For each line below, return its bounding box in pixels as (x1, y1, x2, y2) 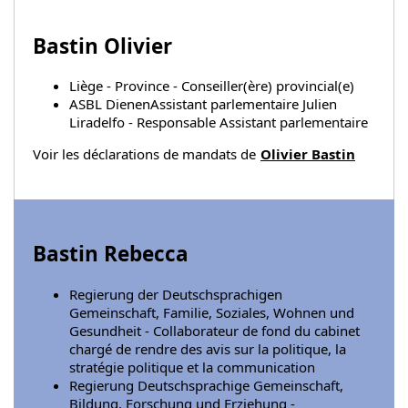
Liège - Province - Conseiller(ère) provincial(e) (69, 76, 354, 96)
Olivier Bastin (260, 145, 355, 164)
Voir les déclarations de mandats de (33, 145, 260, 164)
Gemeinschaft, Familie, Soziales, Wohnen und (69, 302, 354, 321)
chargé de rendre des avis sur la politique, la (69, 339, 346, 358)
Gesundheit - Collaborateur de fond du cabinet (69, 321, 360, 340)
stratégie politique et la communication (69, 357, 315, 376)
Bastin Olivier (33, 31, 172, 60)
